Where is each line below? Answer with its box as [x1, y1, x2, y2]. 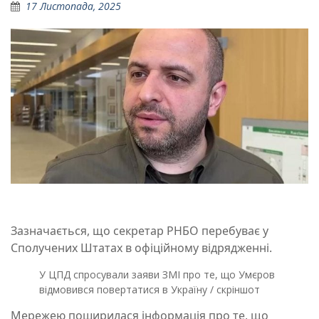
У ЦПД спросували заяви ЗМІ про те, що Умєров [39, 268, 275, 282]
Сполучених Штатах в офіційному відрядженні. [11, 240, 272, 256]
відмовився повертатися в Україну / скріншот [39, 283, 260, 297]
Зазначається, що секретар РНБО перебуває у [11, 223, 268, 239]
